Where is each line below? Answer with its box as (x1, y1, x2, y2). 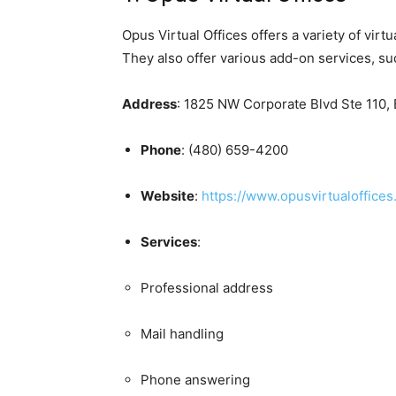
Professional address (141, 278, 273, 296)
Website (141, 187, 194, 204)
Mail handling (141, 324, 224, 342)
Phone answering (141, 370, 250, 388)
